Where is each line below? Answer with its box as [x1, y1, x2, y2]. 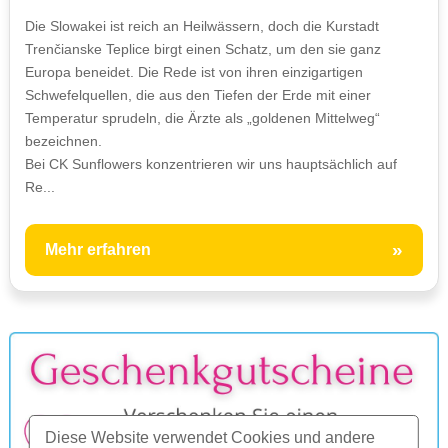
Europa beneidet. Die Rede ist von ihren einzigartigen [25, 63, 363, 80]
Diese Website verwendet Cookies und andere [44, 429, 375, 446]
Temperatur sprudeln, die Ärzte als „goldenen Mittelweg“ [25, 109, 380, 126]
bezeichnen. [25, 132, 102, 149]
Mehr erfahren [45, 240, 151, 258]
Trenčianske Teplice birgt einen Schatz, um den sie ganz [25, 40, 381, 57]
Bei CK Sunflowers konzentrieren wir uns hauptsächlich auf [25, 155, 397, 172]
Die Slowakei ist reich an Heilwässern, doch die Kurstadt [25, 17, 379, 34]
